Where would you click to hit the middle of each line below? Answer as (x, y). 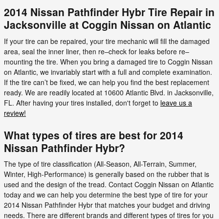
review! (15, 113)
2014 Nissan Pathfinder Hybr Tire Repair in (109, 12)
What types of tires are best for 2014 (94, 135)
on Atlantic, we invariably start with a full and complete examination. (108, 72)
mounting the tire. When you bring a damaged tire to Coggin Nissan (108, 61)
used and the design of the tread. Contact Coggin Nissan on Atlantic (109, 184)
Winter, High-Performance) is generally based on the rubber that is (107, 174)
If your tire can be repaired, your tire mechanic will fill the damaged (107, 41)
